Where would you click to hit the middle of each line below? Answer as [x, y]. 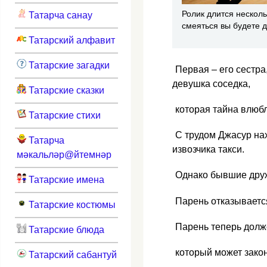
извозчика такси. [208, 150]
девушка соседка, [211, 83]
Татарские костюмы [71, 204]
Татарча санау [59, 15]
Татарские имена [65, 179]
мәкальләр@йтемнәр [64, 154]
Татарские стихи [63, 115]
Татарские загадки [68, 65]
